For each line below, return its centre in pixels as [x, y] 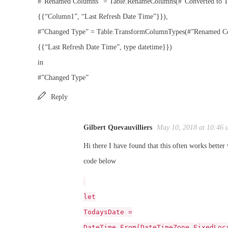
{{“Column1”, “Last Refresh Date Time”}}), [103, 17]
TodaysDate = [108, 212]
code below [100, 161]
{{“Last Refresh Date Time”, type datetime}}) [105, 47]
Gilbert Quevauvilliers [118, 127]
